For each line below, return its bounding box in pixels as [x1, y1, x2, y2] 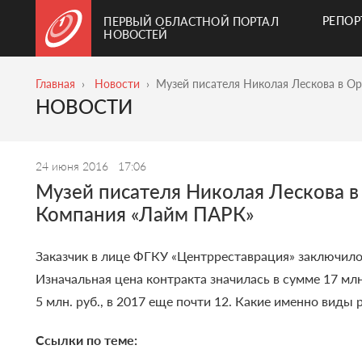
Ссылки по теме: [36, 332, 138, 348]
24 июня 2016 [36, 159, 112, 174]
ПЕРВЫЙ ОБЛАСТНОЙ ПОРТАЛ [103, 15, 279, 28]
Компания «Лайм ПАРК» [36, 202, 255, 226]
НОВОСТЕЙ [103, 27, 168, 41]
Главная [36, 77, 76, 90]
